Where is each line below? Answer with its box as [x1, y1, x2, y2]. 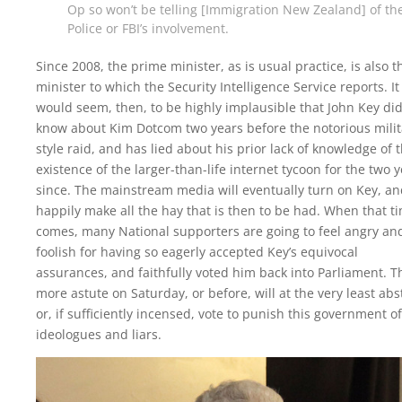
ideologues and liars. [36, 326, 162, 344]
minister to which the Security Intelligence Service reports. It [36, 78, 399, 96]
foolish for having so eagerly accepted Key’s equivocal [36, 243, 358, 261]
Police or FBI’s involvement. [67, 20, 229, 38]
